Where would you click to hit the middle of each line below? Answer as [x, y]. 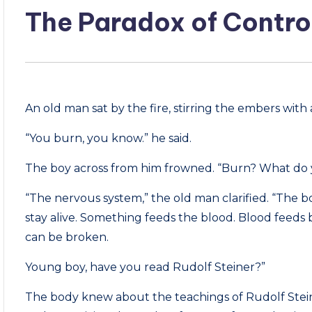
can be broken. [67, 237]
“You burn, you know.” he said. [109, 138]
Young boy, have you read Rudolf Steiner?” [146, 267]
